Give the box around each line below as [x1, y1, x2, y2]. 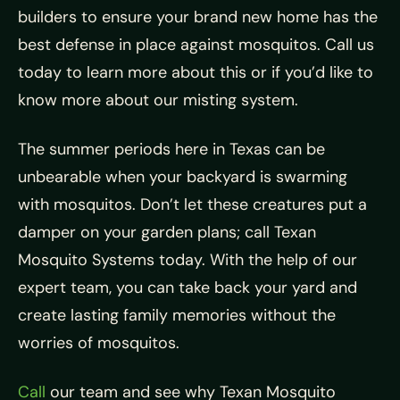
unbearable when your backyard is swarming [18, 166, 347, 188]
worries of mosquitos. [18, 332, 179, 354]
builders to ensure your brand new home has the [18, 6, 378, 29]
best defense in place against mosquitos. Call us [18, 34, 374, 56]
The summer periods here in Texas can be [18, 138, 325, 161]
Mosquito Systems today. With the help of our [18, 249, 357, 271]
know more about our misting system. [18, 89, 298, 112]
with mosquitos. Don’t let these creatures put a [18, 194, 367, 216]
